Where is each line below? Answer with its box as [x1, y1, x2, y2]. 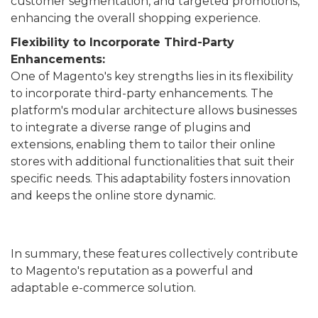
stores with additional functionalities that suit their [11, 155, 295, 168]
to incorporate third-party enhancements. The [11, 87, 273, 100]
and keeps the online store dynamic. [11, 189, 216, 202]
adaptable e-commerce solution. [11, 281, 196, 295]
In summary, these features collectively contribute [11, 247, 298, 261]
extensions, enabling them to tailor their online [11, 138, 275, 151]
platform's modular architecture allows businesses [11, 104, 297, 117]
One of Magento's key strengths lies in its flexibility [11, 70, 293, 83]
